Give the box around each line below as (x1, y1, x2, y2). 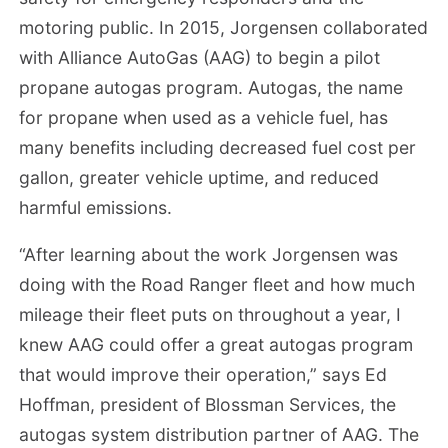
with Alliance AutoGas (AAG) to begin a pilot (19, 46, 381, 68)
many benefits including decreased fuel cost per (19, 136, 417, 158)
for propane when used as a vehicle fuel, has (19, 106, 389, 128)
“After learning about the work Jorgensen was (19, 244, 399, 266)
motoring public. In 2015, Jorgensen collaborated (19, 16, 429, 38)
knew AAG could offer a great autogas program (19, 334, 414, 356)
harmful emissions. (19, 196, 173, 218)
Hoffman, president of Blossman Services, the (19, 394, 397, 416)
